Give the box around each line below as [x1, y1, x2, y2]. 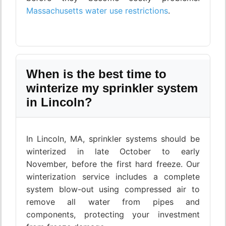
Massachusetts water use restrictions [26, 6, 168, 16]
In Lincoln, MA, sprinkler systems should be [26, 134, 200, 144]
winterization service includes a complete [26, 172, 200, 182]
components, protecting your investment [26, 209, 200, 220]
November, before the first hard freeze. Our [26, 159, 200, 169]
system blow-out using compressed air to [26, 184, 200, 195]
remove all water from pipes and [26, 197, 200, 207]
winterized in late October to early [26, 146, 200, 157]
